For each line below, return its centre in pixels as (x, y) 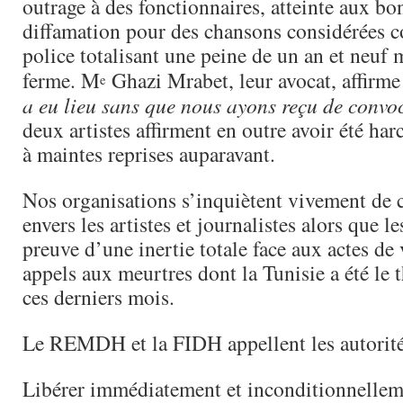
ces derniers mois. (99, 297)
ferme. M (61, 80)
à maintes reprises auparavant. (149, 154)
